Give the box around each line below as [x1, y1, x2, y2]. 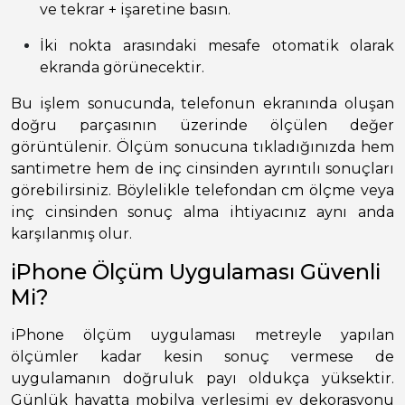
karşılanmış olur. [11, 225, 132, 243]
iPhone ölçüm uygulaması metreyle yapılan [11, 326, 394, 344]
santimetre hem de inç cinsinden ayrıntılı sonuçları [11, 160, 394, 178]
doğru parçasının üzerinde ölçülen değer [11, 117, 394, 135]
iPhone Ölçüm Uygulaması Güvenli [11, 259, 381, 286]
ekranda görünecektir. [40, 59, 204, 77]
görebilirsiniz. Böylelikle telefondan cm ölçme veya [11, 182, 394, 200]
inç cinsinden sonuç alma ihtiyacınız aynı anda [11, 203, 394, 221]
